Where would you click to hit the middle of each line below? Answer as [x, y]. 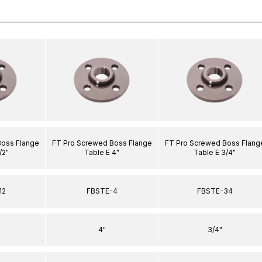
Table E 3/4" [215, 152]
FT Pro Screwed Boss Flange [102, 143]
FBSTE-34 [215, 191]
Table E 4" [102, 152]
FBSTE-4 [102, 191]
